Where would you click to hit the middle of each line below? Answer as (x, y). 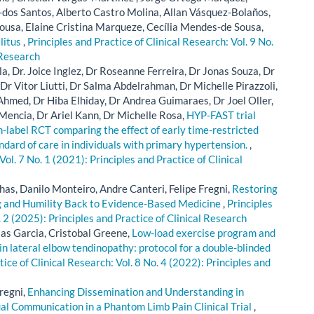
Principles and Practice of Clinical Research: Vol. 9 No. (150, 41)
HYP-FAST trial (221, 115)
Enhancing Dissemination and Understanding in (136, 291)
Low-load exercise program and (204, 232)
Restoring (255, 188)
